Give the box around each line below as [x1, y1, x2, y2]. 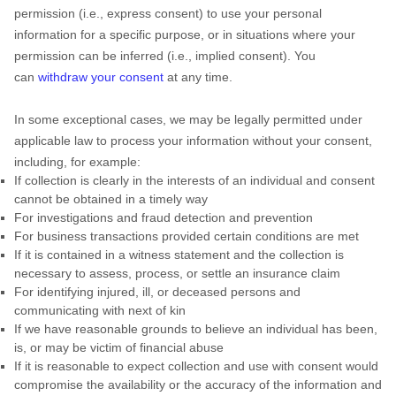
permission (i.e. [14, 6, 100, 20]
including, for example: [14, 155, 141, 169]
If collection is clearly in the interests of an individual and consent [14, 173, 375, 187]
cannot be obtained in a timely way [14, 192, 208, 206]
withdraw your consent [38, 70, 164, 84]
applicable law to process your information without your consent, [14, 133, 372, 148]
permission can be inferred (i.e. [14, 49, 188, 63]
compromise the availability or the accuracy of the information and [14, 377, 382, 392]
